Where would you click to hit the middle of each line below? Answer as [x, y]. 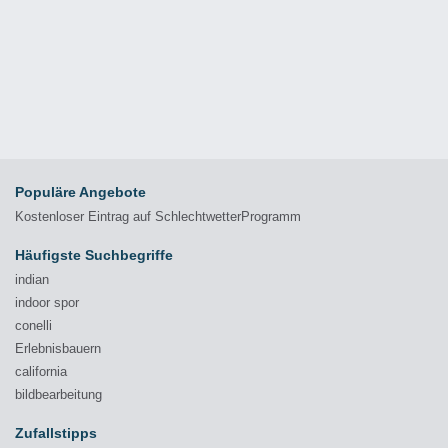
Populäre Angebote [80, 192]
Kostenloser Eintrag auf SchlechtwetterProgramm [158, 216]
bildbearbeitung [58, 394]
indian [32, 279]
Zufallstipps [56, 433]
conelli [33, 325]
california [41, 371]
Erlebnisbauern [58, 348]
